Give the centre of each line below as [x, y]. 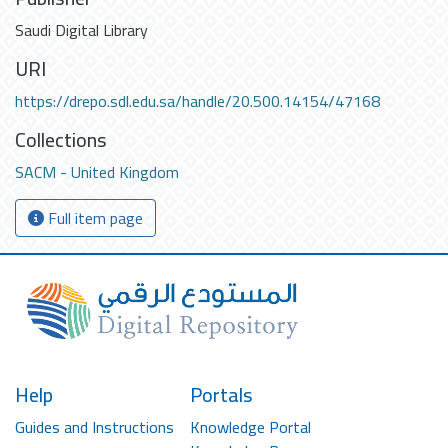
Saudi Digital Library [81, 30]
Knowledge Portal [250, 427]
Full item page [93, 218]
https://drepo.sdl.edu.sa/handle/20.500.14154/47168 [197, 101]
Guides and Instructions [94, 427]
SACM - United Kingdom [97, 172]
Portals [221, 394]
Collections [61, 139]
